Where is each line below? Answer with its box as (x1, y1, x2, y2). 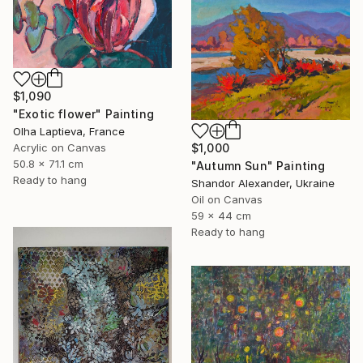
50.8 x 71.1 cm (13, 157, 83, 171)
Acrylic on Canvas (13, 141, 106, 155)
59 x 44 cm (191, 208, 251, 222)
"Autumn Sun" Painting (191, 158, 326, 173)
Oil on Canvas (191, 192, 263, 206)
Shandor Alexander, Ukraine (191, 176, 335, 190)
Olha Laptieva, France (13, 125, 125, 139)
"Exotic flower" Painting (13, 107, 154, 122)
